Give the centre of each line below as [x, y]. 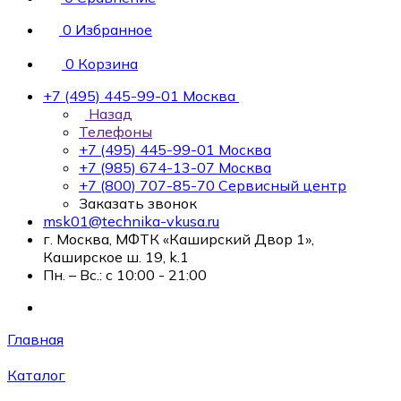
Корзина [108, 64]
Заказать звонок [138, 203]
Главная [35, 339]
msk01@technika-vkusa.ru [131, 221]
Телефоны [115, 132]
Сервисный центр [282, 185]
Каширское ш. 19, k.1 [116, 257]
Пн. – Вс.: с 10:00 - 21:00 [125, 275]
